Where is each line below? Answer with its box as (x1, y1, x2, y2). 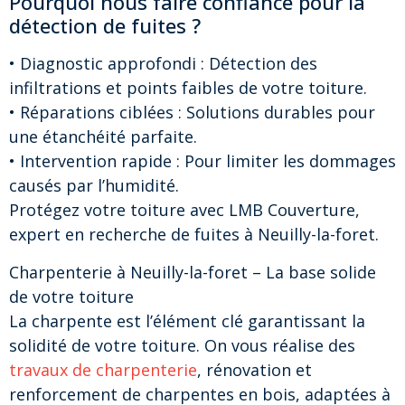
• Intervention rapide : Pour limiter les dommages (9, 150, 396, 173)
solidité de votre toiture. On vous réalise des (9, 334, 355, 356)
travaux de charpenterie (9, 358, 197, 381)
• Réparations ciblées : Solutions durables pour (9, 101, 375, 124)
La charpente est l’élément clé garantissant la (9, 309, 365, 332)
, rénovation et (197, 358, 312, 381)
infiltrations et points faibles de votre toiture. (9, 77, 367, 99)
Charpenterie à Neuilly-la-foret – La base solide (9, 260, 376, 283)
